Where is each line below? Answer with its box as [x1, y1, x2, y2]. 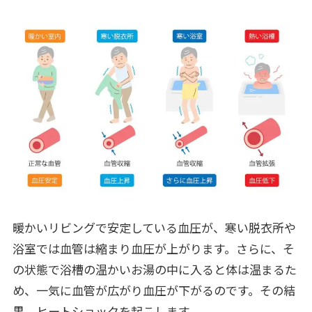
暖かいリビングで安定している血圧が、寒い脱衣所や [12, 219, 296, 237]
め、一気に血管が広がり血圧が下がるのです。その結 [12, 281, 295, 299]
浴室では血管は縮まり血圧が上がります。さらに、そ [12, 240, 295, 258]
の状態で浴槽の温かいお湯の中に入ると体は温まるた [12, 260, 297, 279]
